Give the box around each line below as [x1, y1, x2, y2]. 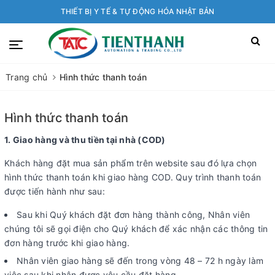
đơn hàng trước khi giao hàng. [4, 238, 130, 248]
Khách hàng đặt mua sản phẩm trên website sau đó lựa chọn [4, 158, 257, 168]
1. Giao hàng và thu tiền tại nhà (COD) [4, 134, 166, 145]
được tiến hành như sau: [4, 186, 105, 196]
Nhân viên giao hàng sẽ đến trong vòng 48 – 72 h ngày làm [17, 255, 263, 266]
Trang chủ [6, 72, 48, 82]
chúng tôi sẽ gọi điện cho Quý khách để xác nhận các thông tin [4, 223, 268, 234]
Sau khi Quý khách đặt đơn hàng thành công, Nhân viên [17, 209, 250, 220]
